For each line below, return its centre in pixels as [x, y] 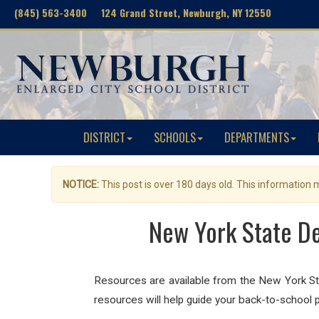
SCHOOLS [175, 137]
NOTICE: [81, 184]
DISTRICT [104, 137]
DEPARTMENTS [257, 137]
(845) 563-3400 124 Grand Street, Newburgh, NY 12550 [143, 12]
